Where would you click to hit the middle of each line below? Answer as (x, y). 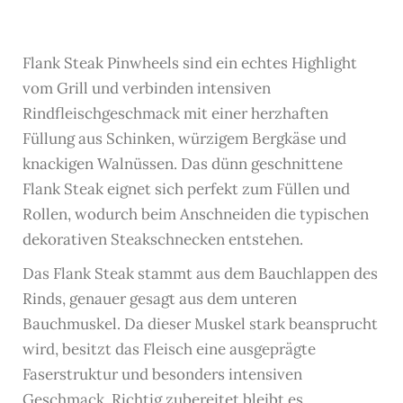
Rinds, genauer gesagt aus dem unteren (160, 298)
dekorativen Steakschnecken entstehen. (163, 239)
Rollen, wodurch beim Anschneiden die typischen (196, 214)
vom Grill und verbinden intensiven (147, 88)
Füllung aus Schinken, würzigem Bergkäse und (184, 138)
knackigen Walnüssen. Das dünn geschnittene (183, 163)
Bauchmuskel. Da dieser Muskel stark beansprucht (200, 323)
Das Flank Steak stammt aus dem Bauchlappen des (200, 273)
